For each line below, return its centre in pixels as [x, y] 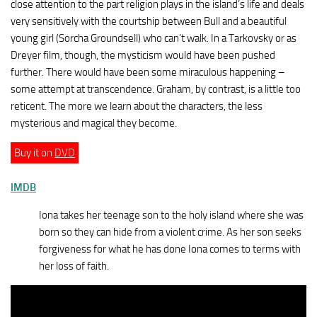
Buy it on [34, 153]
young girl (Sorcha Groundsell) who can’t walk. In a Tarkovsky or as [154, 38]
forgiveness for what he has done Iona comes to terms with [170, 249]
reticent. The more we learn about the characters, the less [137, 106]
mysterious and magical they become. [94, 123]
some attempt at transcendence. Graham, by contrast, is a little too [156, 89]
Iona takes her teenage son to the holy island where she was [171, 215]
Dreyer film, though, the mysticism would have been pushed [143, 55]
